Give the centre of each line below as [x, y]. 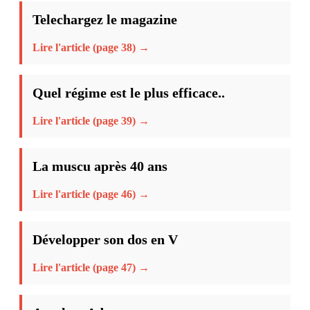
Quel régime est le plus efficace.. [129, 92]
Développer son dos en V [105, 239]
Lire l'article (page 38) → [91, 47]
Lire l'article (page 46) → [91, 194]
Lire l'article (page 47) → [91, 267]
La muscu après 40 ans [100, 166]
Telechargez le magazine [105, 19]
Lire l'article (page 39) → [91, 120]
